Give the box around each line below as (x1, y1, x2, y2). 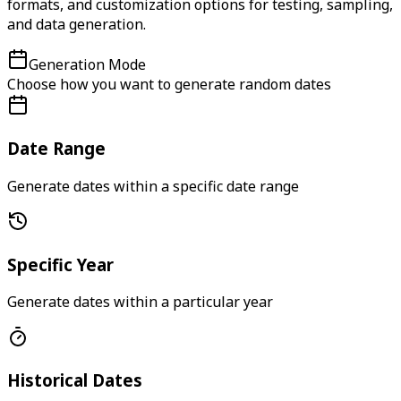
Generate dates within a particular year (7, 292, 273, 312)
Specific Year (7, 252, 114, 276)
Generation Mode (29, 55, 146, 75)
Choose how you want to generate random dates (7, 74, 331, 95)
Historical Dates (7, 369, 142, 392)
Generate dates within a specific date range (7, 175, 299, 196)
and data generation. (7, 14, 146, 35)
